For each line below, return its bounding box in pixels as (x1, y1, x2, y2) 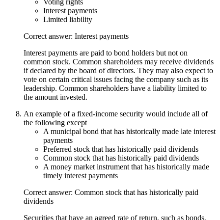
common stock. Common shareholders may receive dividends (24, 57, 214, 66)
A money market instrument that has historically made (43, 162, 209, 171)
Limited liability (43, 15, 92, 24)
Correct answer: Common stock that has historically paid (24, 188, 198, 196)
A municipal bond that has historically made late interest (43, 127, 216, 136)
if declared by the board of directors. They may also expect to (24, 66, 213, 75)
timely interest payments (43, 171, 118, 180)
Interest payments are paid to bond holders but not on (24, 48, 188, 57)
